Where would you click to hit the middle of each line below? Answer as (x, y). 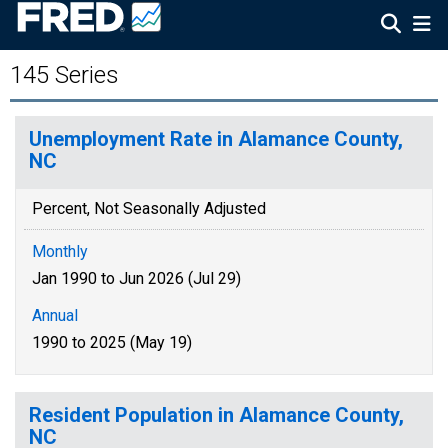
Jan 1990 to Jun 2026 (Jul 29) (136, 278)
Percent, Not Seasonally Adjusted (149, 208)
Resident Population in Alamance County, (216, 415)
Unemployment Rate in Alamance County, (216, 139)
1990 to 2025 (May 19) (112, 342)
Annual (55, 315)
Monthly (60, 251)
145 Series (64, 75)
